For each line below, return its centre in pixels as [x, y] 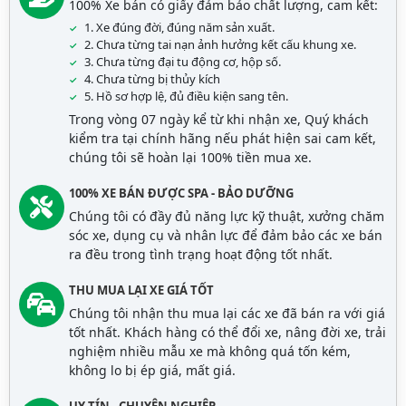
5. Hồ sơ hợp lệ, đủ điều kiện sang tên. [186, 96]
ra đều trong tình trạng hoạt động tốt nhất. [200, 254]
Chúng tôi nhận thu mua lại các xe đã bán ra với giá [227, 313]
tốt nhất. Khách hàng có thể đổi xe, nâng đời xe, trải [227, 332]
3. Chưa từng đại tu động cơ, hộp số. [182, 61]
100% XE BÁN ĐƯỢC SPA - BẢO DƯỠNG [181, 193]
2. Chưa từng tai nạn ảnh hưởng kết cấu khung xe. [220, 44]
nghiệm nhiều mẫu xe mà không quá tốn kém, [209, 351]
